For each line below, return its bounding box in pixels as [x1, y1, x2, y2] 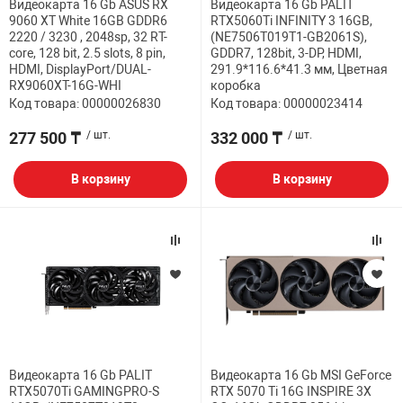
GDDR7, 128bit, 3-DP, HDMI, [210, 46, 362, 61]
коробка [210, 78, 261, 94]
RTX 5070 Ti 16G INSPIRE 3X [210, 384, 372, 399]
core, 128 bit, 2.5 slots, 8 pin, [9, 46, 166, 61]
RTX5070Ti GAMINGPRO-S [9, 384, 159, 399]
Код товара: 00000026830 [9, 96, 161, 112]
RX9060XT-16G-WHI [9, 78, 121, 94]
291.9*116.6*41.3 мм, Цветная [210, 62, 388, 77]
